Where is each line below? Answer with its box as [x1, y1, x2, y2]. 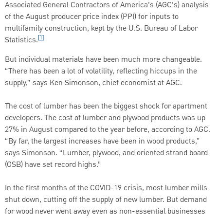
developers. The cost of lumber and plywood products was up [5, 112, 205, 124]
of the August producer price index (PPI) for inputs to [5, 11, 179, 23]
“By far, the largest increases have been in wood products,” [5, 135, 200, 147]
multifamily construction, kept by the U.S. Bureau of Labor [5, 22, 198, 35]
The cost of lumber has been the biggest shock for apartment [5, 100, 207, 112]
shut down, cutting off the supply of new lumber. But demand [5, 194, 207, 206]
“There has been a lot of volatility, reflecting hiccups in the [5, 65, 197, 77]
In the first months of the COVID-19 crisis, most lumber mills [5, 182, 207, 194]
